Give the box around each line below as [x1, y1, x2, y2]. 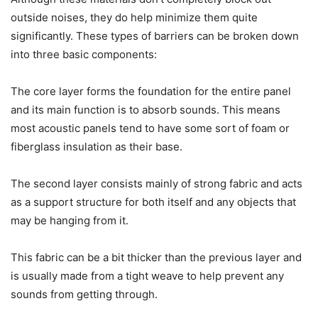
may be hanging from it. [11, 213, 128, 227]
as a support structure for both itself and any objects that [11, 194, 296, 209]
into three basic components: [11, 47, 157, 61]
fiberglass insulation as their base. [11, 139, 182, 153]
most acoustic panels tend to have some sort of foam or [11, 121, 290, 135]
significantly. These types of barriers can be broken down [11, 28, 299, 43]
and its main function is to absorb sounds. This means [11, 102, 280, 116]
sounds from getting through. [11, 287, 158, 301]
